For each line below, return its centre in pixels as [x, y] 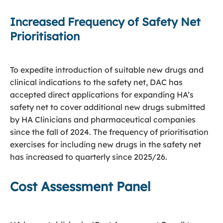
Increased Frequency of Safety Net [105, 22]
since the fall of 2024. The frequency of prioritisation [109, 132]
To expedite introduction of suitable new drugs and [107, 70]
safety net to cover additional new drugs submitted [108, 107]
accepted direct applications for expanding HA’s [102, 95]
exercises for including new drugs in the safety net [106, 144]
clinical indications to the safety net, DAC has [96, 82]
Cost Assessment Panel [80, 186]
